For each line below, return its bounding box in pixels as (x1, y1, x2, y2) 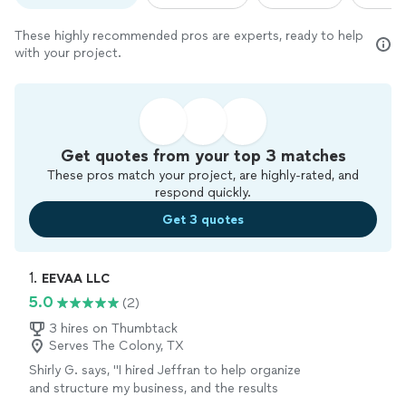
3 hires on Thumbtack (49, 321, 178, 337)
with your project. (14, 45, 121, 62)
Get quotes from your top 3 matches (60, 146, 346, 167)
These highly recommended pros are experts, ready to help (14, 28, 363, 44)
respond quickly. (155, 185, 251, 201)
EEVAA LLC (42, 271, 110, 287)
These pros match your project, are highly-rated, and (47, 168, 359, 184)
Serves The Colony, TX (49, 338, 184, 354)
